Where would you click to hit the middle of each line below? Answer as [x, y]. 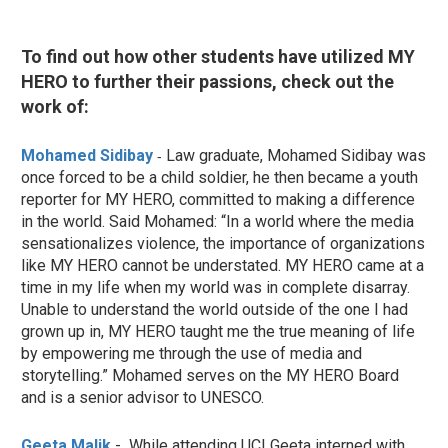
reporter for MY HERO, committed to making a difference [218, 199]
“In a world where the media [317, 221]
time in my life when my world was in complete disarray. [215, 287]
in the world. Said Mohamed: [121, 221]
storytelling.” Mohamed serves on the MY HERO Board [210, 375]
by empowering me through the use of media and [191, 353]
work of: [55, 106]
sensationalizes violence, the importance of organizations [223, 243]
